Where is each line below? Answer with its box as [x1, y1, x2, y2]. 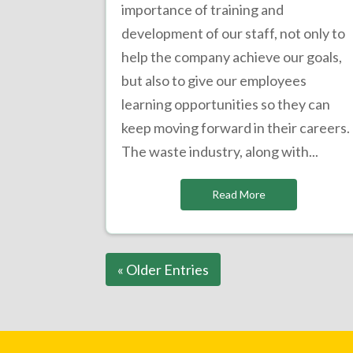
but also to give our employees [121, 71, 307, 89]
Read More [211, 187, 266, 201]
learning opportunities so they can [121, 95, 331, 113]
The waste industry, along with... [121, 142, 319, 160]
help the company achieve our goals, [121, 47, 343, 65]
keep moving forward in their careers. [121, 118, 351, 136]
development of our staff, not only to [121, 24, 346, 42]
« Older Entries [117, 260, 210, 278]
